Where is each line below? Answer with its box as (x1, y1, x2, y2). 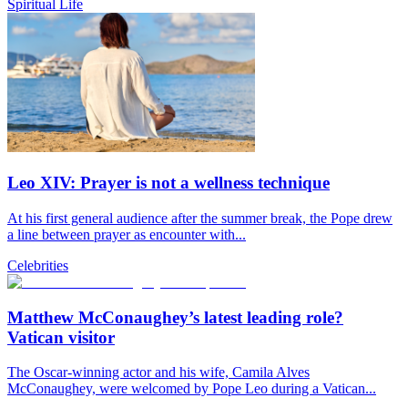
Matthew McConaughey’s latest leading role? (7, 307, 343, 327)
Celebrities (7, 257, 68, 273)
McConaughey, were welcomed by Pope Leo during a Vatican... (7, 381, 376, 397)
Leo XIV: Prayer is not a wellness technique (7, 173, 330, 193)
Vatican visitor (7, 327, 115, 347)
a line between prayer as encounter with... (7, 226, 246, 242)
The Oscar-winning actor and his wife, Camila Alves (7, 364, 310, 381)
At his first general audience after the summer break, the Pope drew (7, 209, 393, 226)
